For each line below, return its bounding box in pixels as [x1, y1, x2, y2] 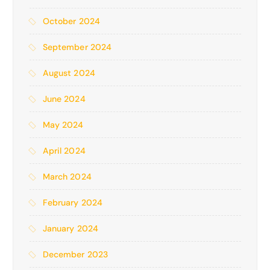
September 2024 [42, 42, 112, 53]
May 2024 [42, 119, 84, 131]
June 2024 [42, 93, 86, 105]
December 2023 [42, 249, 108, 260]
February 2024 [42, 197, 103, 209]
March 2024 [42, 171, 92, 183]
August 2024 [42, 67, 96, 79]
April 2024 [42, 145, 86, 157]
